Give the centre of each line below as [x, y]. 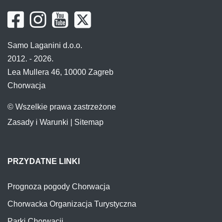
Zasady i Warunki [38, 122]
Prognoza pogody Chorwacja [59, 186]
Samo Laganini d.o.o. [45, 45]
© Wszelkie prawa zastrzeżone [62, 107]
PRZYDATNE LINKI [44, 161]
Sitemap [89, 122]
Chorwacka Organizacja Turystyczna [72, 204]
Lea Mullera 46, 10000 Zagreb [60, 72]
